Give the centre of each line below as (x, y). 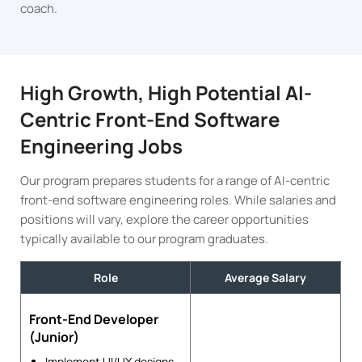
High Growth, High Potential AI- (166, 92)
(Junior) (55, 337)
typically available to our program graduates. (145, 238)
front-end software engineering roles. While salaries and (179, 200)
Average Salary (266, 277)
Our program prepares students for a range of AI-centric (175, 180)
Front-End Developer (94, 319)
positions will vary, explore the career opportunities (165, 219)
